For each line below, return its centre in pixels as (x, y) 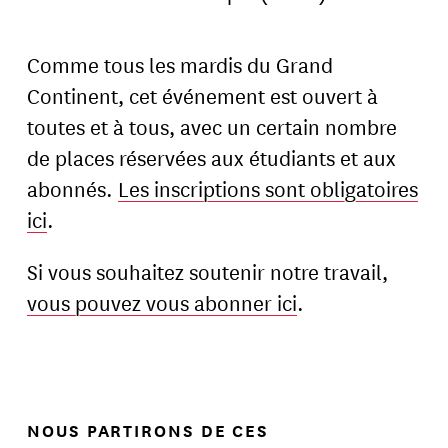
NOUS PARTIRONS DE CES (148, 430)
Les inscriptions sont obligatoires (268, 188)
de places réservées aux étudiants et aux (212, 157)
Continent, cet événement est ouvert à (203, 95)
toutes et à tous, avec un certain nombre (212, 126)
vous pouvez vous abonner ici (162, 302)
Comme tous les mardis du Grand (180, 64)
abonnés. (73, 188)
